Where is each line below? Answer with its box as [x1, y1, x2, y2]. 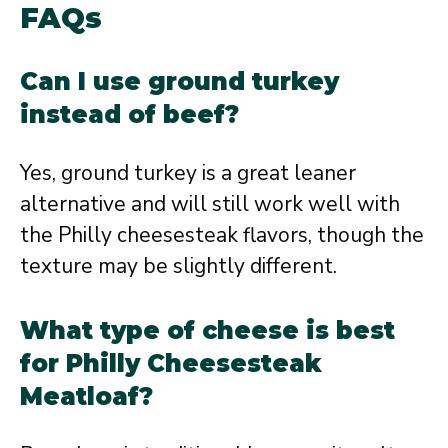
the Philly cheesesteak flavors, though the [20, 221, 424, 249]
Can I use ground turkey [20, 67, 339, 96]
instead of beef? [20, 100, 239, 129]
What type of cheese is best [20, 315, 395, 345]
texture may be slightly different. [20, 252, 337, 280]
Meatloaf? [20, 381, 153, 411]
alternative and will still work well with [20, 190, 400, 218]
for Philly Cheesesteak [20, 348, 322, 378]
